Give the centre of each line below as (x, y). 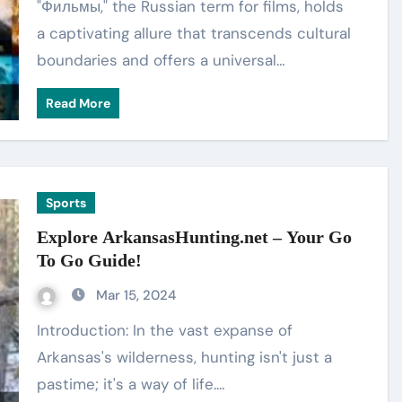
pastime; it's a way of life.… (131, 384)
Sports (66, 203)
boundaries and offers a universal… (162, 60)
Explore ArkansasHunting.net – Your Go (195, 237)
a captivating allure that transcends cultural (194, 33)
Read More (79, 103)
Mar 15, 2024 (136, 295)
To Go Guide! (90, 260)
